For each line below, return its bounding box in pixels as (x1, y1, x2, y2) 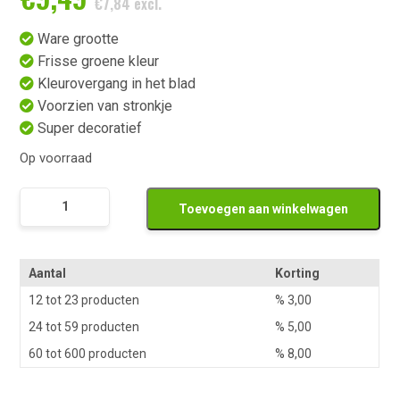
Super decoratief (37, 120, 143, 137)
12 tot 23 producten (29, 292, 140, 307)
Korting (275, 265, 321, 280)
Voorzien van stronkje (37, 97, 173, 115)
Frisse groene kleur (37, 53, 160, 71)
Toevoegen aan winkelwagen (178, 201, 348, 216)
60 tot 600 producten (29, 346, 147, 361)
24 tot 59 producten (29, 319, 140, 334)
